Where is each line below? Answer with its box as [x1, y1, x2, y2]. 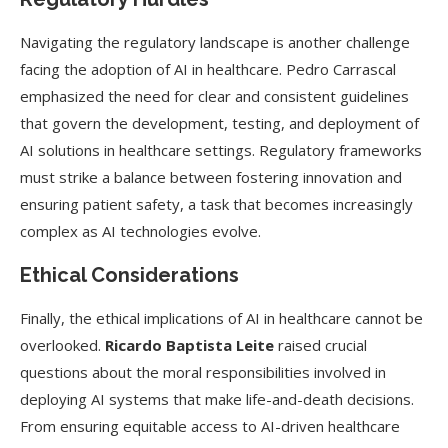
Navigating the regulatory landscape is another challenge [20, 32, 410, 52]
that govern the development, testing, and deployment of [20, 113, 419, 133]
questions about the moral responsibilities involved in [20, 362, 386, 382]
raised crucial [274, 335, 367, 355]
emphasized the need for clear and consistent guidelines [20, 86, 409, 106]
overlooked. [20, 335, 101, 355]
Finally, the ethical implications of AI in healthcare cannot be [20, 308, 423, 328]
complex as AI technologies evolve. [20, 221, 261, 241]
